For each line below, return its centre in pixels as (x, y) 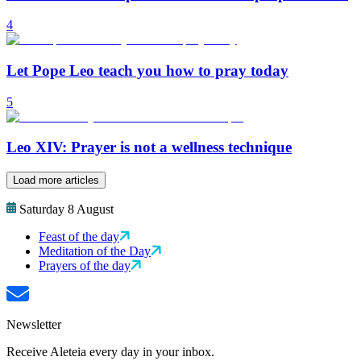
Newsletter (34, 325)
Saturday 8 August (66, 210)
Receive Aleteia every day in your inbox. (110, 352)
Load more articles (56, 180)
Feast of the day (79, 237)
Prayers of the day (85, 266)
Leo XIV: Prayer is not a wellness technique (149, 147)
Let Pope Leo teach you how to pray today (147, 71)
